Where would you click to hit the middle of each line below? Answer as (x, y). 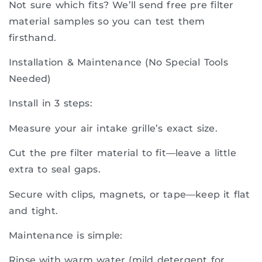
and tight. (33, 211)
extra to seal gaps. (55, 170)
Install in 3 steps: (51, 104)
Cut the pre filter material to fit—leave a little (123, 153)
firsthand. (32, 37)
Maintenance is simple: (66, 235)
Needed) (30, 78)
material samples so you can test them (107, 21)
